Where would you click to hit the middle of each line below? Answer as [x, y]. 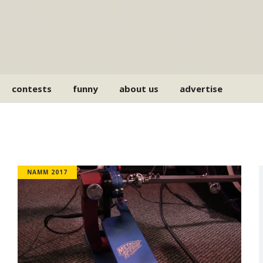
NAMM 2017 [47, 172]
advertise [201, 88]
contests [32, 88]
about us [139, 88]
